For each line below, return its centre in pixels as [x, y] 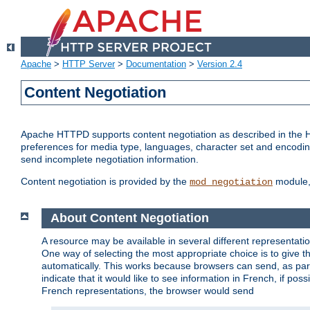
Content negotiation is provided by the [105, 182]
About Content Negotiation [129, 218]
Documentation [156, 64]
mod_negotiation [231, 182]
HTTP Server [89, 64]
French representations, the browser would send [148, 290]
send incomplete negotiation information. [110, 159]
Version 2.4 [220, 64]
